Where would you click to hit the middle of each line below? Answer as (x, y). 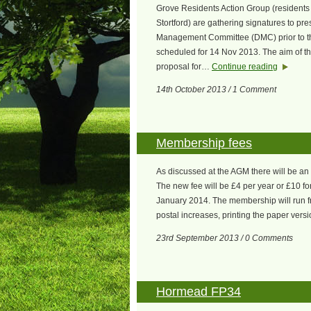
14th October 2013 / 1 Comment (216, 90)
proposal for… (184, 67)
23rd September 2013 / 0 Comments (225, 238)
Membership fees (204, 143)
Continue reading (245, 67)
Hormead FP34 (199, 292)
